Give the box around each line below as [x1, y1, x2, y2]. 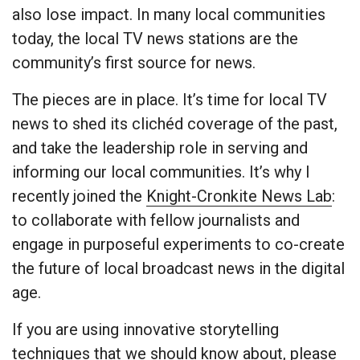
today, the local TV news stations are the [12, 29, 298, 49]
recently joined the [12, 186, 146, 207]
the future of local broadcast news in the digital [12, 259, 345, 279]
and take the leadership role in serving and [12, 138, 308, 158]
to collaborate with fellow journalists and [12, 211, 300, 231]
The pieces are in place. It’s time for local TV [12, 90, 327, 110]
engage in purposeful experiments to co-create [12, 235, 345, 255]
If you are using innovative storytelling [12, 320, 279, 340]
